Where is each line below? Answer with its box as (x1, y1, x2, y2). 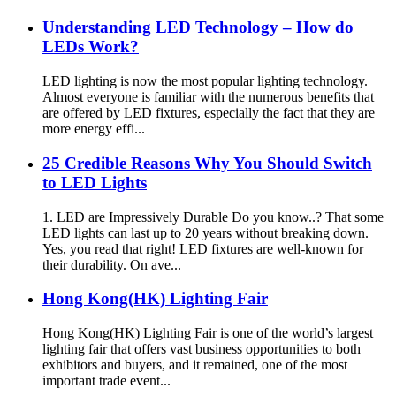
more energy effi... (42, 121, 145, 137)
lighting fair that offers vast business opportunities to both (42, 340, 361, 356)
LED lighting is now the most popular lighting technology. (42, 73, 368, 89)
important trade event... (42, 372, 171, 388)
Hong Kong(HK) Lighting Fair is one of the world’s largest (42, 324, 373, 340)
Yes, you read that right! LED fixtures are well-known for (42, 240, 363, 256)
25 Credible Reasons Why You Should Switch (42, 153, 372, 172)
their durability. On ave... (42, 256, 181, 272)
